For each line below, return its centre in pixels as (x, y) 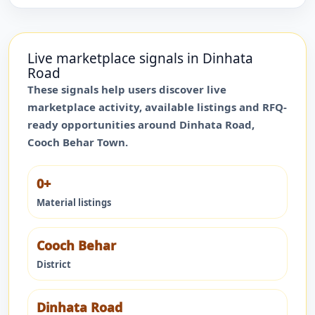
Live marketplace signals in (115, 58)
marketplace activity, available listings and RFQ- (157, 107)
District (54, 264)
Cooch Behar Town (76, 142)
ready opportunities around (103, 124)
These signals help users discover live (127, 89)
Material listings (74, 202)
